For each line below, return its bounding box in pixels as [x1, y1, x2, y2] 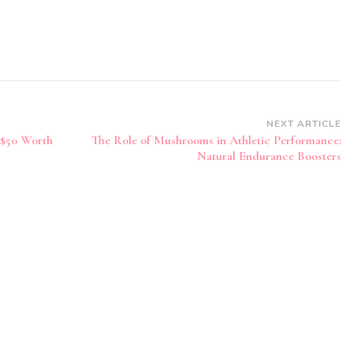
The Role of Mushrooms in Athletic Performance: [91, 132, 341, 148]
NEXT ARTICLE [266, 117, 341, 130]
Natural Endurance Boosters [196, 147, 341, 164]
